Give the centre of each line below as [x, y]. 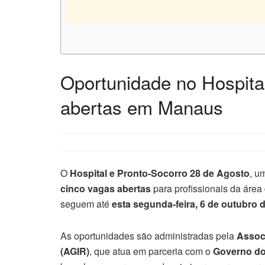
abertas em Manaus [142, 106]
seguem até [86, 203]
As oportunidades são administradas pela [148, 235]
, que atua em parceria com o [151, 251]
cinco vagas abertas [106, 188]
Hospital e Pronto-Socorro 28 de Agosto [160, 173]
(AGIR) [75, 251]
